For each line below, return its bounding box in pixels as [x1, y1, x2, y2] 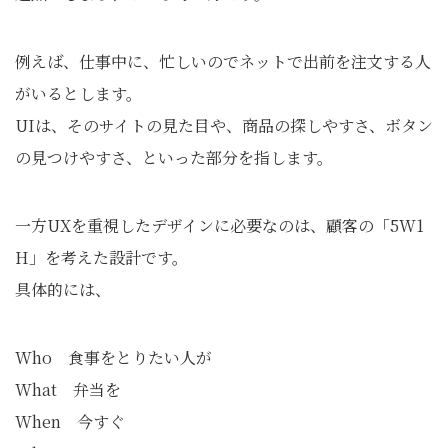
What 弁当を [15, 378, 121, 402]
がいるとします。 [15, 82, 142, 106]
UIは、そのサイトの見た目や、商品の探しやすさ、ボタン [15, 114, 433, 138]
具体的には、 [15, 278, 111, 302]
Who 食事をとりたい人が [15, 346, 212, 370]
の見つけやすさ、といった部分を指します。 [15, 146, 333, 170]
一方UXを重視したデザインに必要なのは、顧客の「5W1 [15, 214, 424, 238]
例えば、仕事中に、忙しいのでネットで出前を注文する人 [15, 50, 431, 74]
